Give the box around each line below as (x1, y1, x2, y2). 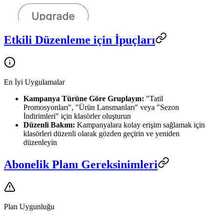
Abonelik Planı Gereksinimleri (4, 158, 158, 171)
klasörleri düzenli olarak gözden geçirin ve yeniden (23, 129, 180, 138)
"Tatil (144, 94, 163, 103)
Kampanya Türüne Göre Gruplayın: (23, 94, 144, 103)
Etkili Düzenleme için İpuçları (4, 33, 155, 46)
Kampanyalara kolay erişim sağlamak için (75, 120, 205, 129)
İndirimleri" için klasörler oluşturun (23, 111, 131, 120)
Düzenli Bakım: (23, 120, 75, 129)
